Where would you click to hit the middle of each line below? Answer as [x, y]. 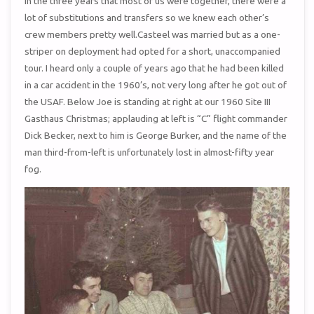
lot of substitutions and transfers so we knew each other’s [147, 18]
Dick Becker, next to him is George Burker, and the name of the [156, 136]
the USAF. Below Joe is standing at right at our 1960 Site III [148, 102]
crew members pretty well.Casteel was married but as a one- [153, 35]
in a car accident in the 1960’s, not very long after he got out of [156, 85]
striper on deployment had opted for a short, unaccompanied [153, 52]
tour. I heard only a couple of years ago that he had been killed [155, 68]
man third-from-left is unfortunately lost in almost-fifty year [150, 152]
